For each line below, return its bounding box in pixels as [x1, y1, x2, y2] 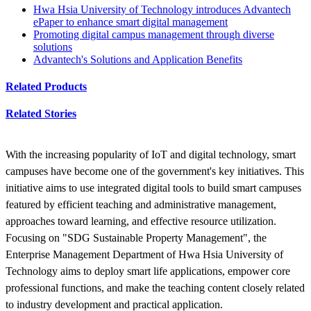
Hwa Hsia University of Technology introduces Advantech [33, 3, 291, 15]
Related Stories [6, 108, 76, 120]
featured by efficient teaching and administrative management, [6, 198, 276, 210]
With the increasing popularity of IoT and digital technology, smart [6, 148, 296, 160]
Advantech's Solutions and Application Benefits [33, 53, 242, 65]
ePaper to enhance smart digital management [33, 15, 228, 28]
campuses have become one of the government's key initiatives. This [6, 165, 304, 177]
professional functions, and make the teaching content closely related [6, 281, 305, 294]
